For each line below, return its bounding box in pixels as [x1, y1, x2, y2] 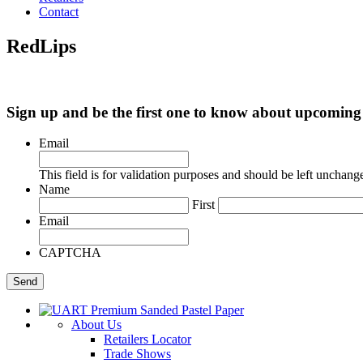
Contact [39, 5, 79, 19]
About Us [71, 318, 122, 332]
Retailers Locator [104, 332, 191, 347]
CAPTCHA [39, 246, 101, 260]
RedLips [6, 35, 76, 57]
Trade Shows [104, 347, 171, 361]
